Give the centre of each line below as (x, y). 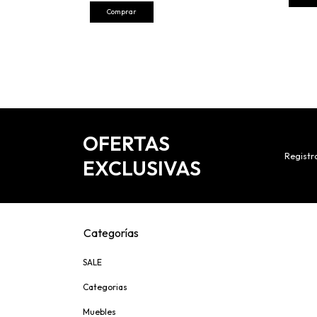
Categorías (111, 233)
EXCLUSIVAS (142, 168)
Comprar (122, 12)
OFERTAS (126, 144)
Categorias (105, 287)
